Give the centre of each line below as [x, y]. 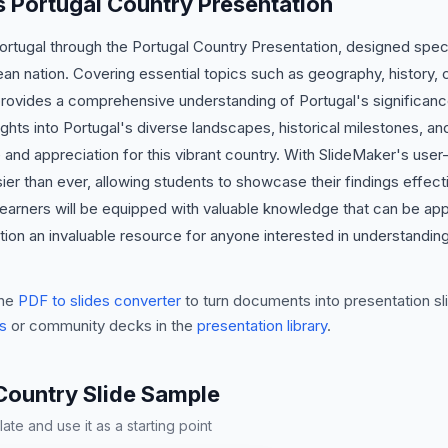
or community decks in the [102, 325]
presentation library [262, 325]
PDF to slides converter [99, 300]
